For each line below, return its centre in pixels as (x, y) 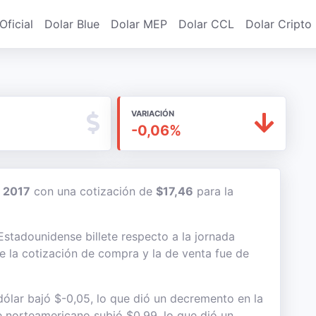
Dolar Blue (72, 24)
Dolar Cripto (279, 24)
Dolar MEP (139, 24)
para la (213, 191)
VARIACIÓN (152, 114)
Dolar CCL (206, 24)
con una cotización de (93, 191)
